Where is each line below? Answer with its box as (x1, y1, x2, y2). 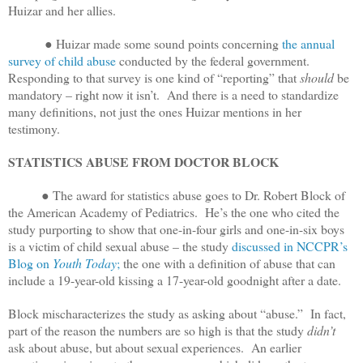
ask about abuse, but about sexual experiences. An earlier (8, 338, 301, 356)
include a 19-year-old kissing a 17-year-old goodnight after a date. (8, 271, 345, 288)
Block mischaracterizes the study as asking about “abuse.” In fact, (8, 304, 346, 322)
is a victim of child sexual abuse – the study (8, 237, 232, 254)
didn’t (307, 321, 335, 339)
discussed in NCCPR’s (232, 237, 348, 254)
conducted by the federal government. (116, 51, 314, 69)
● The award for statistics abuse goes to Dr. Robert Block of (8, 186, 345, 203)
